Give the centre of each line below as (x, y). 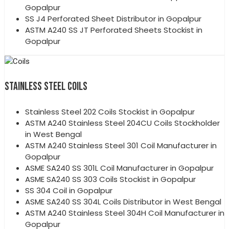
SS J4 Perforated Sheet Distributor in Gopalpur (113, 18)
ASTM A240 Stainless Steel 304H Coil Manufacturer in (125, 213)
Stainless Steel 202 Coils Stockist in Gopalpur (110, 111)
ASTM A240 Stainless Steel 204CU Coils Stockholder (122, 123)
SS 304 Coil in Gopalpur (69, 190)
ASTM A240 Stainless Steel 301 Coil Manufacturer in (121, 145)
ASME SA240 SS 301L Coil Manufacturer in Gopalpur (119, 168)
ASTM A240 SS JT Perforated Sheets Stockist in (114, 30)
